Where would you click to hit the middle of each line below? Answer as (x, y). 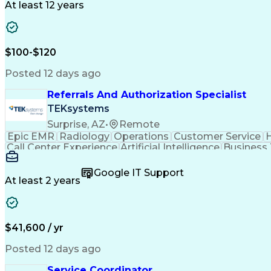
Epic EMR (31, 136)
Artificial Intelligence (170, 147)
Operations (142, 136)
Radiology (84, 136)
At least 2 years (43, 181)
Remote (139, 124)
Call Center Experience (62, 147)
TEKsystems (78, 109)
